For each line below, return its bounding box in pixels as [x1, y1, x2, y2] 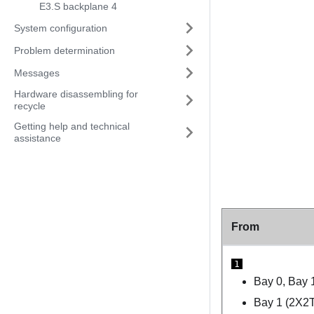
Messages [14, 67, 60, 78]
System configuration [14, 22, 107, 34]
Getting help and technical [14, 121, 130, 132]
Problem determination [14, 44, 115, 56]
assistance [14, 132, 61, 144]
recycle [14, 100, 46, 111]
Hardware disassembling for [14, 88, 138, 100]
